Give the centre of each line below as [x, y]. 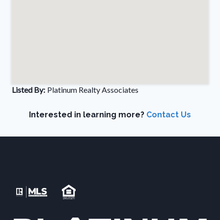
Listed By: [28, 90]
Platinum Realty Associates [93, 90]
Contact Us [169, 115]
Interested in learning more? [88, 115]
